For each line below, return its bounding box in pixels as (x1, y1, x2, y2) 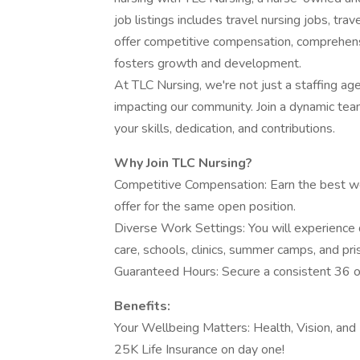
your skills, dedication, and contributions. (114, 120, 335, 137)
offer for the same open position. (114, 198, 296, 215)
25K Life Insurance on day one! (114, 341, 284, 358)
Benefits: (114, 297, 170, 315)
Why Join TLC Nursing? (114, 154, 252, 172)
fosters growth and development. (114, 55, 301, 72)
